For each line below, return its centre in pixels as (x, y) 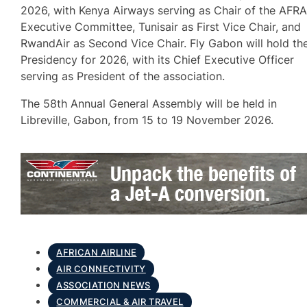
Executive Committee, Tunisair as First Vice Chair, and (161, 26)
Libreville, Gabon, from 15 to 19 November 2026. (147, 120)
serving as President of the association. (123, 76)
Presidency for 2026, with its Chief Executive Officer (158, 59)
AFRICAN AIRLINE (97, 253)
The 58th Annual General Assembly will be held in (149, 103)
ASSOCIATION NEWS (103, 286)
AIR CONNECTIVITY (101, 269)
